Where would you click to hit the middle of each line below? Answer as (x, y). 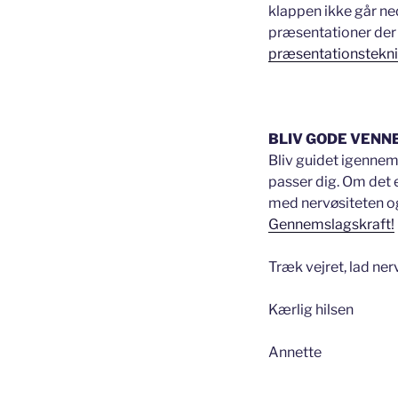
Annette (295, 352)
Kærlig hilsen (311, 309)
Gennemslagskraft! (331, 224)
